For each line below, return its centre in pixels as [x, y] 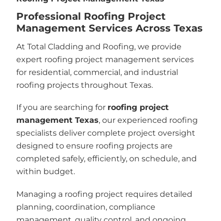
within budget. [45, 171]
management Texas [57, 120]
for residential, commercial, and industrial [97, 72]
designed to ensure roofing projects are [94, 146]
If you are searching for [62, 107]
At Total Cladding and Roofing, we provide [99, 46]
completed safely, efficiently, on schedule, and [106, 159]
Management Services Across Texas [109, 28]
